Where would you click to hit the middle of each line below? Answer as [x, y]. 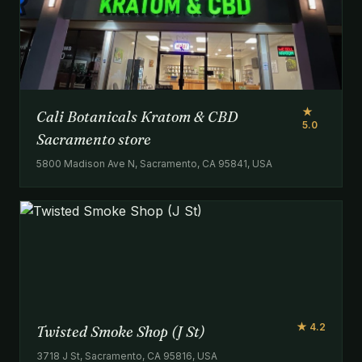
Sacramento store [94, 139]
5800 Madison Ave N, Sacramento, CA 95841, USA [154, 163]
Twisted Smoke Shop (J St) [120, 331]
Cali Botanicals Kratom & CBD [137, 116]
